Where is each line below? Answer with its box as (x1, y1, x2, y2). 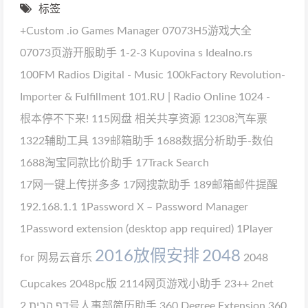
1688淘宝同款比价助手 (20, 157, 133, 168)
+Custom (20, 25, 64, 36)
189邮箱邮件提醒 (193, 179, 278, 190)
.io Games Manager (67, 25, 159, 36)
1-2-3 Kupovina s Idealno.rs (120, 47, 252, 58)
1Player (236, 223, 273, 234)
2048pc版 (69, 278, 117, 289)
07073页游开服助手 (20, 47, 117, 58)
